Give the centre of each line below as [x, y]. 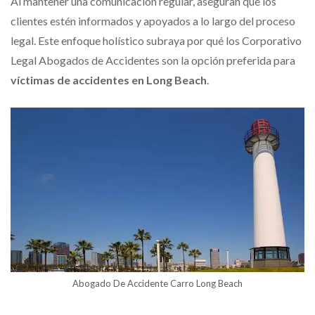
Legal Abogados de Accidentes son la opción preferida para [153, 60]
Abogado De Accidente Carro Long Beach [157, 283]
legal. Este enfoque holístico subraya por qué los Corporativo [156, 40]
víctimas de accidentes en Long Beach [109, 79]
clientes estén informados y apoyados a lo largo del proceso [153, 20]
